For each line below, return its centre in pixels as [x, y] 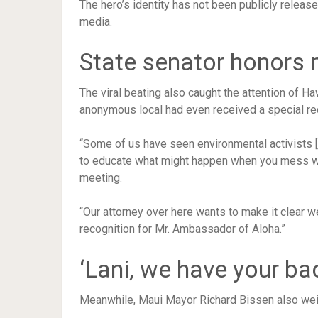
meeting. [101, 178]
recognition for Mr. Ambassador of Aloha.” [182, 229]
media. [96, 22]
